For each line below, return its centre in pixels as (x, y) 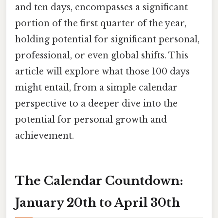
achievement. (45, 136)
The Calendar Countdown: (99, 181)
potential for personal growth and (91, 119)
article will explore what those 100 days (102, 71)
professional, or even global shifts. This (102, 55)
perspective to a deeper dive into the (96, 103)
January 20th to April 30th (98, 202)
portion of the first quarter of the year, (101, 23)
